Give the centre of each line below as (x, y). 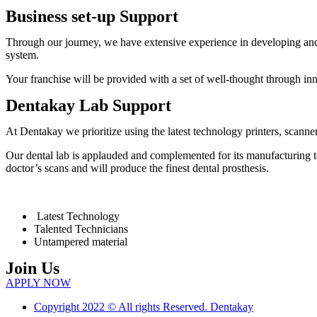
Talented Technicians (82, 229)
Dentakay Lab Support (88, 105)
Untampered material (81, 241)
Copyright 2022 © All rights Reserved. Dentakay (144, 306)
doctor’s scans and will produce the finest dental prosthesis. (137, 168)
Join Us (33, 268)
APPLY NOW (38, 282)
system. (22, 54)
